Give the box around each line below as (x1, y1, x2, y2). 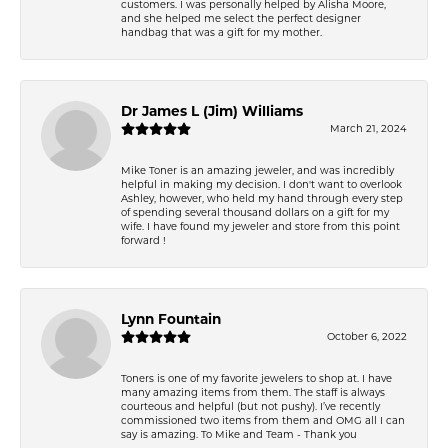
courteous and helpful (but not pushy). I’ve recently (121, 399, 380, 412)
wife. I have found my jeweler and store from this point (121, 219, 400, 232)
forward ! (121, 233, 166, 246)
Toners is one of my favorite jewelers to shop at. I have (121, 371, 392, 384)
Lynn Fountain (121, 310, 221, 327)
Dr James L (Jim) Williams (121, 102, 303, 119)
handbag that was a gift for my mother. (121, 25, 322, 38)
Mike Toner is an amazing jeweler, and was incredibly (121, 163, 394, 176)
